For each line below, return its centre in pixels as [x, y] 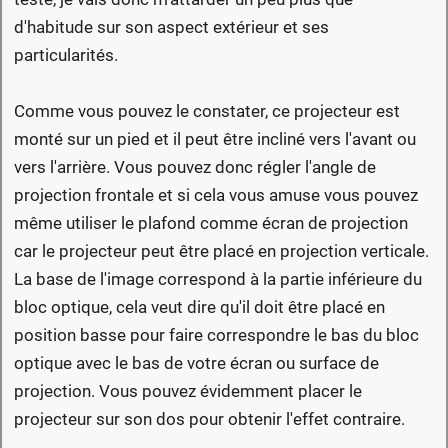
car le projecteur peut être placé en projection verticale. [221, 251]
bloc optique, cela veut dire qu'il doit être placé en [199, 307]
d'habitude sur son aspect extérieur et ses [171, 27]
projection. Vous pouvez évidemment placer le [188, 391]
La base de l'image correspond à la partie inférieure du [218, 279]
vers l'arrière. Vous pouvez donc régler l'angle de [195, 167]
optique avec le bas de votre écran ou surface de [196, 363]
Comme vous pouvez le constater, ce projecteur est [207, 111]
